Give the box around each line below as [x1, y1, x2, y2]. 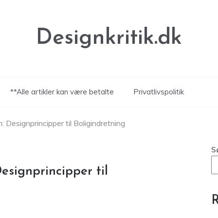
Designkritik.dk [36, 27, 182, 49]
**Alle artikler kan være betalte [10, 87, 114, 96]
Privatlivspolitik [133, 87, 184, 96]
